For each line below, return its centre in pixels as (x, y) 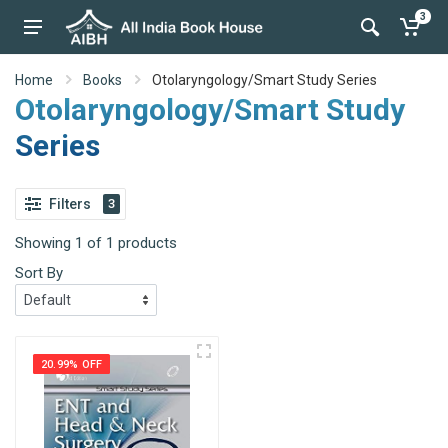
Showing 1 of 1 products (96, 243)
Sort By (39, 273)
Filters (70, 203)
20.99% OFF (72, 364)
